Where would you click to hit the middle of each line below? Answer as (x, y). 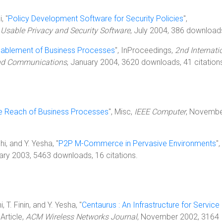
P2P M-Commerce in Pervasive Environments (137, 143)
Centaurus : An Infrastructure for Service (151, 205)
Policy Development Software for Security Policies (96, 19)
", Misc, (121, 112)
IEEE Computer (160, 112)
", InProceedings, (145, 50)
